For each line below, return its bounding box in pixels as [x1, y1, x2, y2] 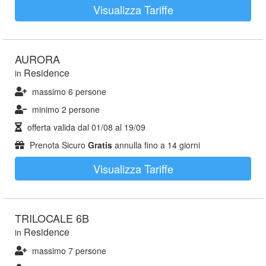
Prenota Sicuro [27, 139, 88, 151]
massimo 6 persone [32, 85, 106, 97]
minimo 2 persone [32, 103, 100, 115]
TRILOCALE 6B [15, 210, 89, 226]
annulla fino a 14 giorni [112, 139, 200, 151]
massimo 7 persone [32, 245, 106, 256]
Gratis [88, 139, 112, 151]
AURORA [15, 51, 60, 66]
